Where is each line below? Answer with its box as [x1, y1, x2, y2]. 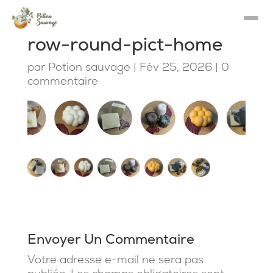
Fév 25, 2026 [139, 60, 212, 74]
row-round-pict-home [27, 32, 222, 56]
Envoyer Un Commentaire [27, 230, 194, 249]
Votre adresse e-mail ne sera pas [27, 252, 204, 267]
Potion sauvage [48, 60, 130, 74]
